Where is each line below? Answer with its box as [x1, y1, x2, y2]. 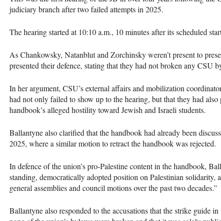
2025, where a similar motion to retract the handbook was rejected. [9, 138, 219, 148]
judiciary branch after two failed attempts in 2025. [9, 3, 166, 14]
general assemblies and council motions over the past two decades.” [9, 182, 217, 193]
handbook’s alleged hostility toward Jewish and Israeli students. [9, 104, 208, 115]
